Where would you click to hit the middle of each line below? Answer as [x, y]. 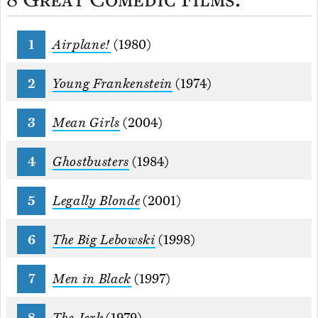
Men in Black [92, 279]
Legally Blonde [97, 201]
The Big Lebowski [104, 240]
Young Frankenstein [113, 84]
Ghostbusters [91, 162]
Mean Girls [86, 123]
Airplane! [82, 45]
